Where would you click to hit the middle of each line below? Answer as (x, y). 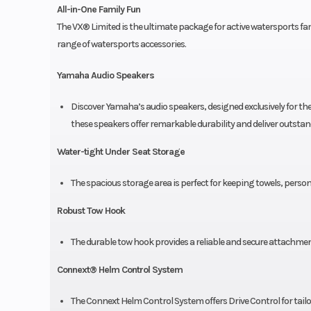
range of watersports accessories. (121, 44)
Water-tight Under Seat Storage (120, 152)
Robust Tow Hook (91, 211)
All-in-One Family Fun (98, 10)
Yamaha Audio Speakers (105, 76)
